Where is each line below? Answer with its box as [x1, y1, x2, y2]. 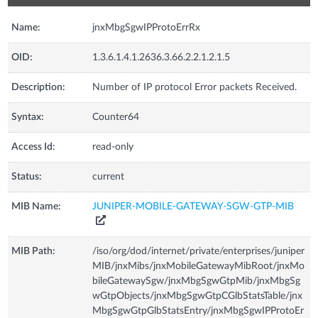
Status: [11, 171, 43, 182]
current [92, 171, 125, 182]
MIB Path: [11, 246, 56, 256]
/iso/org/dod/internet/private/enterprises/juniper [92, 246, 305, 256]
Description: [11, 82, 66, 92]
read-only [92, 141, 134, 152]
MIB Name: [11, 201, 62, 212]
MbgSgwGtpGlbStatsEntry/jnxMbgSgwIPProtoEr [92, 305, 305, 316]
